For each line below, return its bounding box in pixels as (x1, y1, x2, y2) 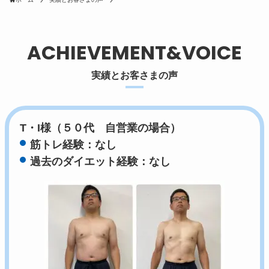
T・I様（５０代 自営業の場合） (20, 122, 181, 134)
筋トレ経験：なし (30, 139, 128, 151)
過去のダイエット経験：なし (30, 156, 171, 168)
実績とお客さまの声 (91, 68, 178, 82)
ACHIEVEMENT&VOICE (27, 39, 242, 66)
